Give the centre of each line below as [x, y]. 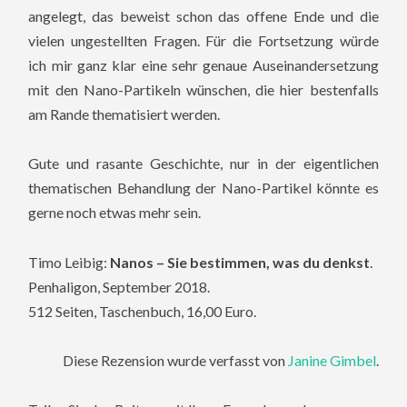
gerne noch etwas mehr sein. [115, 213]
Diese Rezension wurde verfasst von [175, 360]
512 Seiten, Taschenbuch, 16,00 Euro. [143, 311]
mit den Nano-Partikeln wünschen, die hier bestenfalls [203, 90]
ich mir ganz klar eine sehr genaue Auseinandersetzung [203, 65]
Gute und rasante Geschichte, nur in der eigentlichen [203, 164]
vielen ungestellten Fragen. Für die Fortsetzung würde [203, 41]
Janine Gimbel [332, 360]
